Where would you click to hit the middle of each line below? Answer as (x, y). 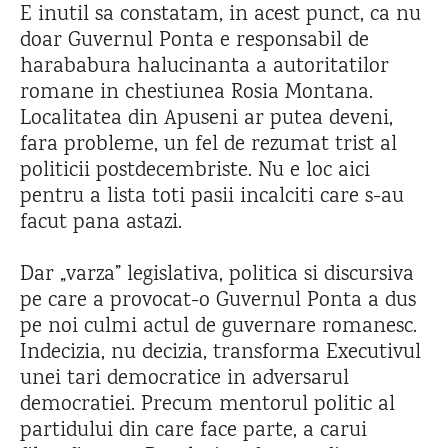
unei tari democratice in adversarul (184, 379)
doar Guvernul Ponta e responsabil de (194, 41)
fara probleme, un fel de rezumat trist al (208, 145)
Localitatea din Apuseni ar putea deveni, (206, 119)
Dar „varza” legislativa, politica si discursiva (217, 275)
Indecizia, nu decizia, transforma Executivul (220, 353)
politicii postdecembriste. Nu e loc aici (195, 171)
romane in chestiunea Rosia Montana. (196, 93)
